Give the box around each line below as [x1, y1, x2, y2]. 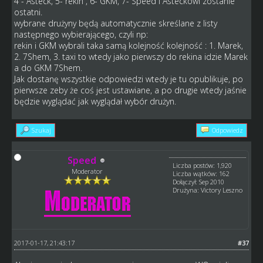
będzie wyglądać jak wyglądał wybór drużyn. [14, 96, 176, 107]
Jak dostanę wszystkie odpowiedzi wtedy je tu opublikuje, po [14, 73, 243, 85]
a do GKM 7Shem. [14, 62, 85, 74]
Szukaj [31, 126, 51, 135]
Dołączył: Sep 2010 [173, 177, 225, 187]
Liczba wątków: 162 [173, 169, 230, 178]
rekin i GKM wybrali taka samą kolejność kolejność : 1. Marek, [14, 40, 243, 52]
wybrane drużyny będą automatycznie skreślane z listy [14, 18, 217, 29]
